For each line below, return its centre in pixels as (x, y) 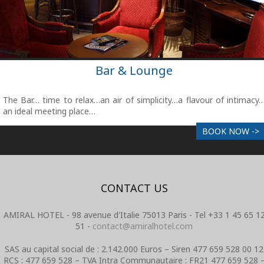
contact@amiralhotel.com (143, 226)
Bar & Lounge (134, 71)
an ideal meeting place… (49, 111)
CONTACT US (134, 188)
